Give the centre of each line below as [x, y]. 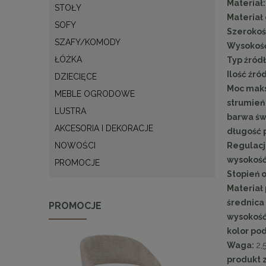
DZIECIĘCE [76, 76]
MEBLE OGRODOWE [95, 94]
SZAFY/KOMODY [88, 42]
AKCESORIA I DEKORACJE [104, 128]
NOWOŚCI [75, 145]
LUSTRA [70, 111]
